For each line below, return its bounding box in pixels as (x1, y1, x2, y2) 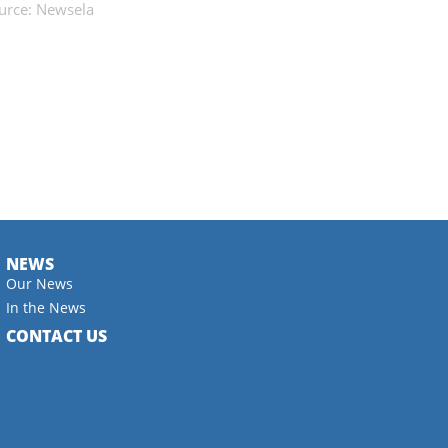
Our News (5, 274, 73, 294)
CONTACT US (5, 325, 107, 348)
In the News (5, 298, 86, 318)
